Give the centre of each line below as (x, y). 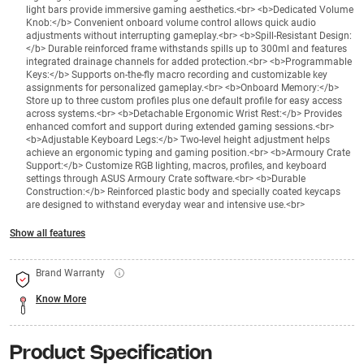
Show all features (48, 233)
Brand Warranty (70, 273)
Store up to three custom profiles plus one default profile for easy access (184, 101)
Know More (61, 299)
